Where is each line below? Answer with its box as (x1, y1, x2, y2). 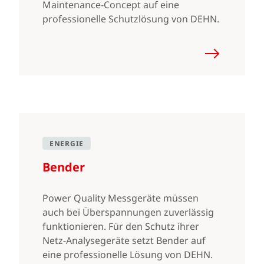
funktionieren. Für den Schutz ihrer (42, 220, 199, 233)
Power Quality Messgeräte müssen (42, 192, 199, 204)
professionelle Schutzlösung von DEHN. (42, 12, 219, 25)
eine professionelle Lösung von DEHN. (42, 248, 213, 261)
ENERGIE (49, 138, 84, 148)
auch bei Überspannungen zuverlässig (42, 206, 214, 219)
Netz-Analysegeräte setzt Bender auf (42, 234, 206, 247)
